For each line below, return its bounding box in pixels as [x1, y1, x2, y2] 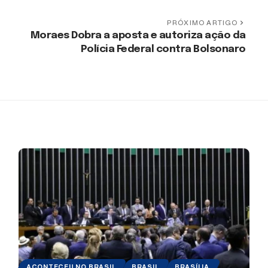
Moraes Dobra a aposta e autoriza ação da [30, 30, 246, 41]
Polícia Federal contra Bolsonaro [80, 44, 246, 54]
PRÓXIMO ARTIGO [166, 18, 238, 27]
